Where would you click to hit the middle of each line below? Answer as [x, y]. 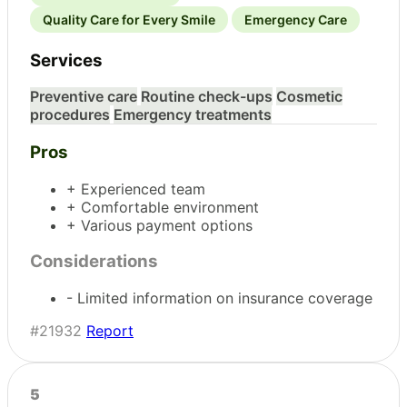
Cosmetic [309, 97]
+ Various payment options [159, 225]
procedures [70, 115]
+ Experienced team [136, 189]
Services [66, 60]
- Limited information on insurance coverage [219, 298]
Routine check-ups [207, 97]
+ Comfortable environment [163, 207]
